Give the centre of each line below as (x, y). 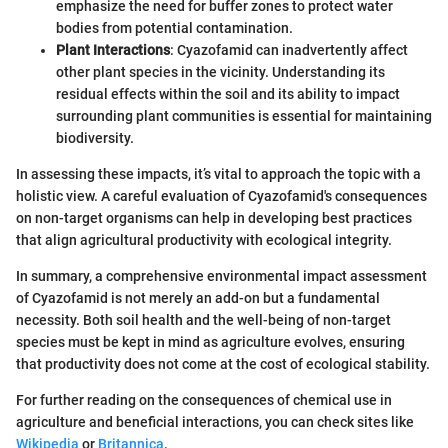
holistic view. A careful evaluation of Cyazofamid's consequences (221, 195)
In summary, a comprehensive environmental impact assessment (221, 275)
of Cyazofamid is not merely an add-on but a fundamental (198, 297)
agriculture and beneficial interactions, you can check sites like (215, 421)
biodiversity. (95, 137)
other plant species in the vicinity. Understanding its (220, 71)
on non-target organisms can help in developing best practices (214, 217)
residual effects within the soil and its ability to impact (228, 93)
